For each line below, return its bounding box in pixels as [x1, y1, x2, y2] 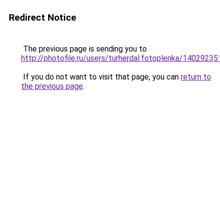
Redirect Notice [9, 12, 76, 23]
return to [181, 72, 211, 82]
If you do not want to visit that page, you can [21, 72, 181, 82]
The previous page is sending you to [21, 44, 147, 54]
